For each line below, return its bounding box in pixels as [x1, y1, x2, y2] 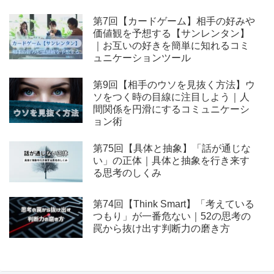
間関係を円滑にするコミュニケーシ [92, 103, 250, 114]
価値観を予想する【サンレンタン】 [92, 28, 250, 39]
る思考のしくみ [92, 167, 161, 178]
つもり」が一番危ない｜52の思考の [92, 210, 251, 221]
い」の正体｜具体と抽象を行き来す [92, 155, 250, 166]
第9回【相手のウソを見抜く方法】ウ [92, 79, 255, 90]
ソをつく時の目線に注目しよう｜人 [92, 91, 250, 102]
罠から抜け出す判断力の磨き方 [92, 223, 230, 234]
